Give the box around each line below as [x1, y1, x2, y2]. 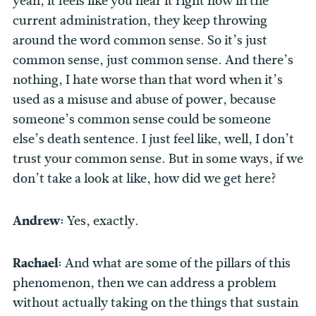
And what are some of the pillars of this [65, 254, 291, 273]
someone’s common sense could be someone [13, 110, 271, 129]
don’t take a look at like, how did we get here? [13, 169, 276, 188]
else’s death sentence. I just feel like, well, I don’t [13, 130, 294, 149]
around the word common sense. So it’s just [13, 31, 267, 50]
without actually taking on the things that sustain [13, 293, 298, 312]
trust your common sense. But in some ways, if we [13, 150, 303, 169]
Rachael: [13, 254, 65, 273]
